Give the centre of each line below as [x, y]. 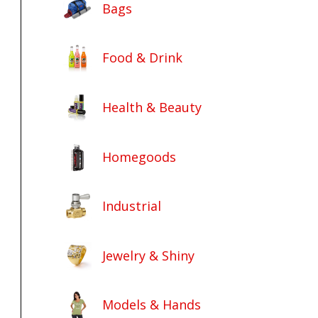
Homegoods [139, 157]
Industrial [132, 206]
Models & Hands [152, 305]
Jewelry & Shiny [149, 255]
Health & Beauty [152, 107]
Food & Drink [143, 58]
